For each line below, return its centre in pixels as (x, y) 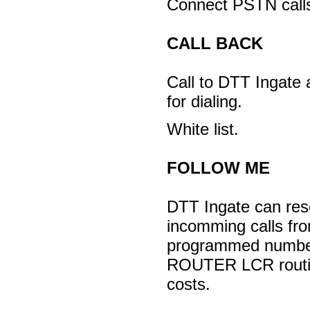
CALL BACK (215, 43)
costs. (188, 284)
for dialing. (204, 101)
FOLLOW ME (220, 167)
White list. (202, 129)
